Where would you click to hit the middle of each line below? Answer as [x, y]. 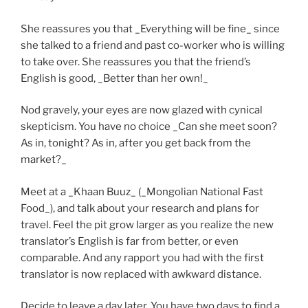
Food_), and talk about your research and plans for [140, 208]
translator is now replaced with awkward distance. [141, 274]
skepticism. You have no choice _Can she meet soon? [149, 126]
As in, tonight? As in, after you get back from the [136, 143]
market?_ [44, 159]
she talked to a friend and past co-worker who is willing [153, 45]
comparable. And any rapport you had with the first [142, 257]
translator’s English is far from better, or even [130, 241]
